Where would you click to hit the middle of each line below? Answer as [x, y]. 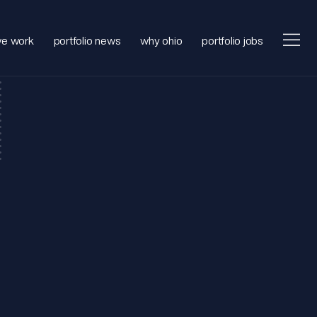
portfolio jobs [232, 40]
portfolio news [87, 40]
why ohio [161, 40]
